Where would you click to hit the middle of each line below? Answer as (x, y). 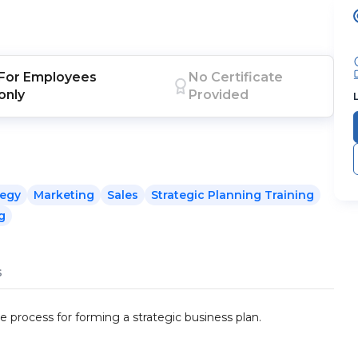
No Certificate (235, 77)
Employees (60, 77)
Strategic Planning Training (233, 195)
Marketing (64, 195)
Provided (218, 95)
